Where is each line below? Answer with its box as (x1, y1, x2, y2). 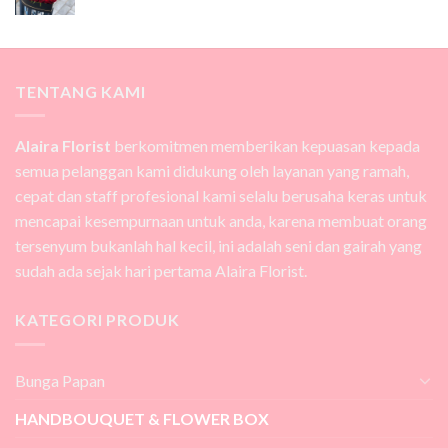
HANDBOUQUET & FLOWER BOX (15, 408, 269, 428)
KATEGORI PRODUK (15, 310, 180, 330)
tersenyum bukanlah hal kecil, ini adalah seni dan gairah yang (15, 236, 422, 256)
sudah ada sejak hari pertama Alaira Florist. (15, 261, 307, 281)
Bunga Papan (15, 370, 105, 390)
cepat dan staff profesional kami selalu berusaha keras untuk (15, 186, 427, 206)
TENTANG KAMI (15, 81, 146, 101)
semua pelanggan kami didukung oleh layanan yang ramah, (15, 161, 409, 181)
